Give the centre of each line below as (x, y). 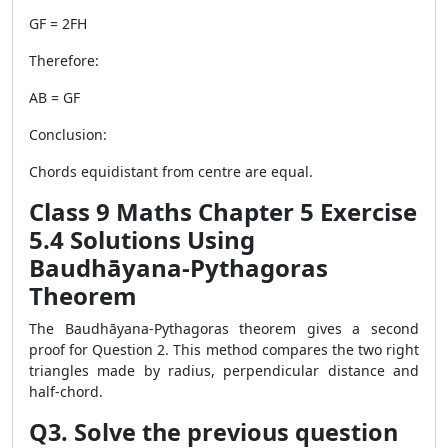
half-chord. (66, 391)
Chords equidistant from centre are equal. (171, 171)
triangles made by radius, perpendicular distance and (224, 370)
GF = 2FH (58, 23)
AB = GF (54, 97)
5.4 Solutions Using (142, 239)
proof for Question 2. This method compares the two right (224, 349)
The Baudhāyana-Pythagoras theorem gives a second (224, 328)
